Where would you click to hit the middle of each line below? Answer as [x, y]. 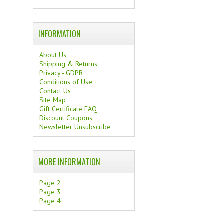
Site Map [53, 100]
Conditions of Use [66, 82]
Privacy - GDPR [61, 73]
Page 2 [50, 183]
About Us [53, 55]
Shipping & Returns [69, 64]
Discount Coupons [66, 118]
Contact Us [55, 91]
